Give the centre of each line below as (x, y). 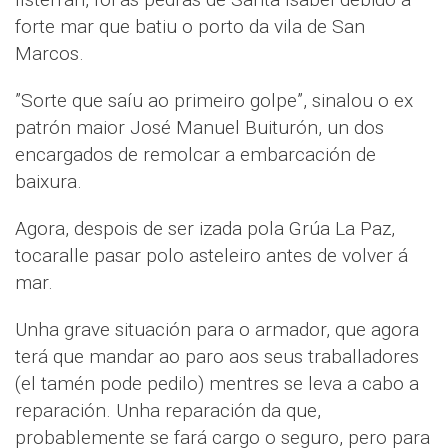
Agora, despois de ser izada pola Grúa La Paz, (205, 229)
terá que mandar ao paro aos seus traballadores (217, 357)
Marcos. (49, 54)
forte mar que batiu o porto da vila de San (190, 27)
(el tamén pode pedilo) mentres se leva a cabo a (217, 384)
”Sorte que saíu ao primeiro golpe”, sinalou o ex (214, 101)
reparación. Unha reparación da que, (168, 411)
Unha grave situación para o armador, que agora (217, 330)
